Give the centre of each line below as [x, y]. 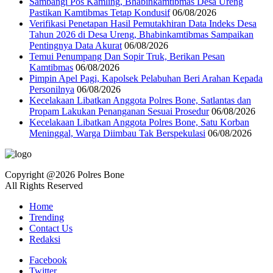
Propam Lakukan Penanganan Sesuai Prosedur [119, 112]
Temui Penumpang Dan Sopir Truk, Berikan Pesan [127, 57]
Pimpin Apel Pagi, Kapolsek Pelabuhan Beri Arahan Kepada [146, 79]
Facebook [48, 260]
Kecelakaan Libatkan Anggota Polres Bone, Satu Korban [139, 122]
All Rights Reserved [44, 186]
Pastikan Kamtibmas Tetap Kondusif [100, 13]
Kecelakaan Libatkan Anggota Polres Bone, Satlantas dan [140, 101]
